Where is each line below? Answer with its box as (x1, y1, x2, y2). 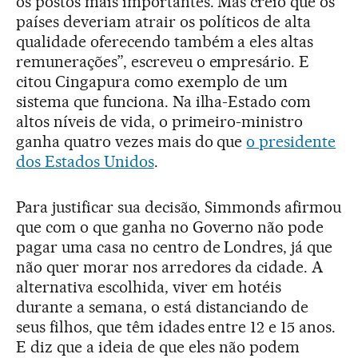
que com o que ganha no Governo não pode (16, 217, 324, 237)
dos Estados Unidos (16, 151, 154, 171)
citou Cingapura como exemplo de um (16, 71, 288, 91)
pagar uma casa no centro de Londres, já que (16, 237, 333, 257)
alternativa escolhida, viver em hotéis (16, 276, 282, 296)
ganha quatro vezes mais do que (16, 131, 247, 151)
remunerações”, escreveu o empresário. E (16, 51, 310, 71)
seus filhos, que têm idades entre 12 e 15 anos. (16, 316, 336, 336)
